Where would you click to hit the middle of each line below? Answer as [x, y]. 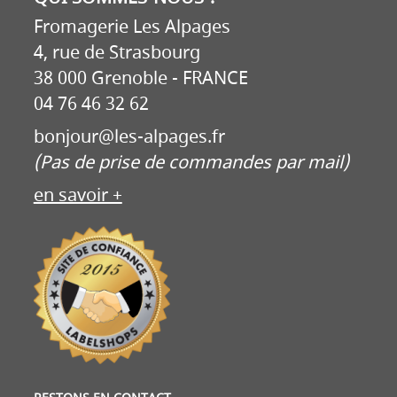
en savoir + [78, 195]
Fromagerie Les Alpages [132, 27]
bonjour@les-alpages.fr [129, 137]
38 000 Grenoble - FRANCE [140, 78]
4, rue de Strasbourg [117, 53]
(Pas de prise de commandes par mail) [191, 163]
